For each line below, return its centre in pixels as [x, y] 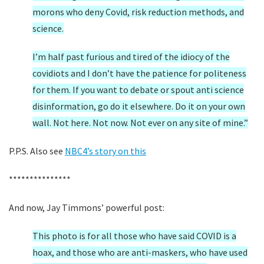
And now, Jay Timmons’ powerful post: [87, 207]
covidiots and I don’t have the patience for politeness [139, 73]
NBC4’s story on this [105, 151]
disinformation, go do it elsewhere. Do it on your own [139, 106]
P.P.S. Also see [37, 151]
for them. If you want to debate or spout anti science [138, 90]
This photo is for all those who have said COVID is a [134, 236]
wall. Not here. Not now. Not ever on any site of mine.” [140, 123]
